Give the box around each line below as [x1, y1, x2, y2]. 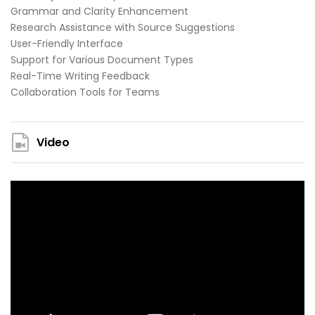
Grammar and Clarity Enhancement [11, 4, 188, 19]
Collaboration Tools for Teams [11, 85, 160, 100]
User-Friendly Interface [11, 37, 123, 51]
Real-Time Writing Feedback [11, 69, 150, 84]
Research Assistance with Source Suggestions [11, 20, 235, 35]
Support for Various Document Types [11, 53, 193, 67]
